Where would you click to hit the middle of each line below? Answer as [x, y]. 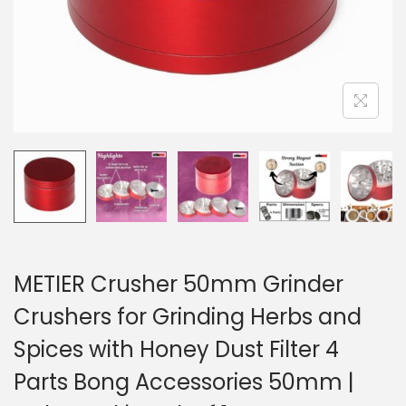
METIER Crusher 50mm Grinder [179, 284]
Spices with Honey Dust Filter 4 [176, 349]
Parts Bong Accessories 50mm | [184, 382]
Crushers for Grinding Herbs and [188, 317]
